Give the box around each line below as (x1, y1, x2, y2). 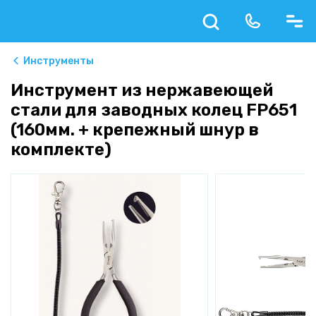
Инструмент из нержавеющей (11, 80, 273, 100)
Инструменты (23, 55, 94, 67)
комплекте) (11, 140, 111, 159)
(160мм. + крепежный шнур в (11, 120, 259, 140)
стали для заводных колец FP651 (11, 100, 297, 120)
